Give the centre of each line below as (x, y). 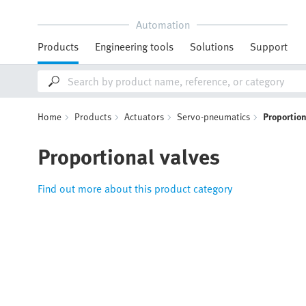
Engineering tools (134, 46)
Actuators (144, 116)
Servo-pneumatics (213, 116)
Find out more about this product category (135, 189)
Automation (163, 25)
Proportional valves (129, 156)
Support (269, 46)
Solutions (212, 46)
